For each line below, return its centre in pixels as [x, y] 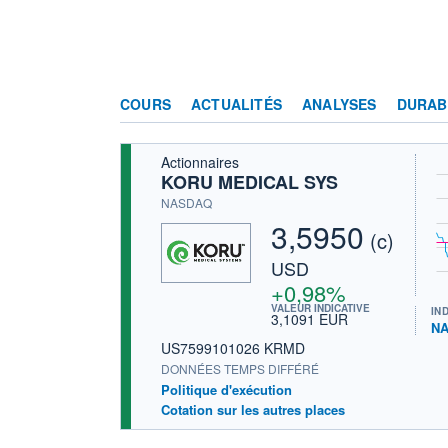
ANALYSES [339, 103]
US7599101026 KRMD [233, 347]
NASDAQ [186, 202]
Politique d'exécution [226, 389]
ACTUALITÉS [236, 103]
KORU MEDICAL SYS [249, 181]
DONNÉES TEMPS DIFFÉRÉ [240, 368]
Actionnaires [200, 161]
